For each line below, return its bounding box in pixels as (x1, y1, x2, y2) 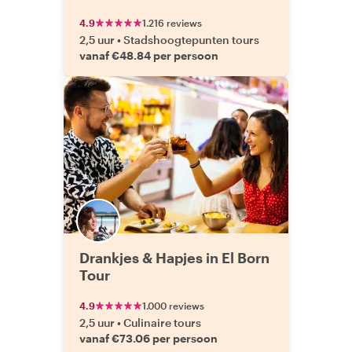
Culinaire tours (123, 316, 201, 329)
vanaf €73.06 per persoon (79, 332, 218, 345)
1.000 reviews (142, 300, 204, 311)
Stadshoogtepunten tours (123, 33, 259, 46)
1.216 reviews (142, 17, 202, 28)
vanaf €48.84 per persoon (79, 49, 218, 62)
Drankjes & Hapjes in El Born (79, 249, 269, 266)
